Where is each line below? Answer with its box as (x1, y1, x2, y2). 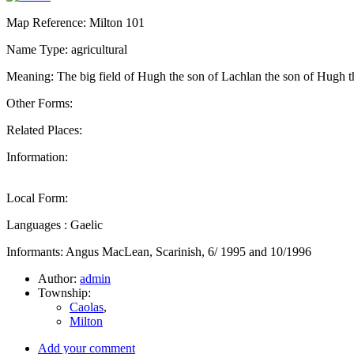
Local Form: (6, 190, 68, 205)
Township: (38, 285, 91, 299)
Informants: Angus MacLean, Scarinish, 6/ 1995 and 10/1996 (6, 244, 311, 258)
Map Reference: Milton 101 (6, 15, 145, 29)
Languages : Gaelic (6, 217, 103, 232)
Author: (38, 271, 80, 285)
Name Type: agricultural (6, 42, 127, 56)
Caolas (70, 299, 104, 314)
